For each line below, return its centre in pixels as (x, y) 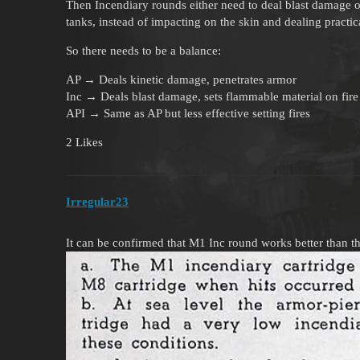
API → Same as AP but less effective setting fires (188, 113)
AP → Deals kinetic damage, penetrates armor (181, 79)
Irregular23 (97, 202)
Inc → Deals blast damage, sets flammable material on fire (212, 96)
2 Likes (84, 142)
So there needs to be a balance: (143, 50)
